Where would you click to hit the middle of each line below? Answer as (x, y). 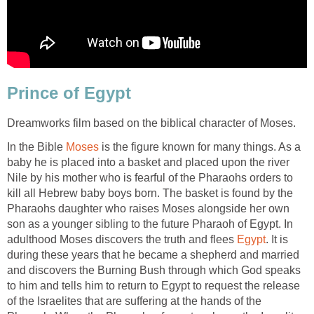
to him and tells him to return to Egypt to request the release (153, 286)
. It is (277, 240)
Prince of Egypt (69, 93)
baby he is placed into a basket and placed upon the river (148, 163)
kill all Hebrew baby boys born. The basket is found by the (150, 193)
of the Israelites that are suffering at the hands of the (134, 301)
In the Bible (36, 147)
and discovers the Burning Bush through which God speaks (154, 271)
